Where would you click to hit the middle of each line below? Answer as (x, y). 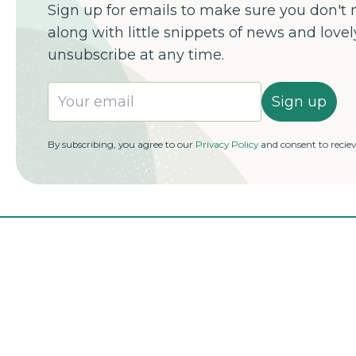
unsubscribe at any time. (136, 54)
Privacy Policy (227, 144)
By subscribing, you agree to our (122, 144)
